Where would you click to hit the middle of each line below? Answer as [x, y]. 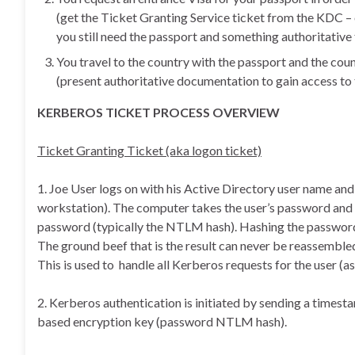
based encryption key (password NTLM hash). [162, 321]
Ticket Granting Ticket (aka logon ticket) [149, 150]
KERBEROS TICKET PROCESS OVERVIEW [158, 112]
